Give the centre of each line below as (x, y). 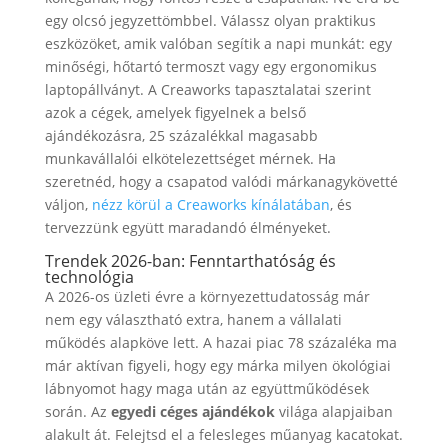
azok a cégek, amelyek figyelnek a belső (175, 112)
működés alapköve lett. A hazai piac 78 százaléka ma (220, 342)
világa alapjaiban (333, 411)
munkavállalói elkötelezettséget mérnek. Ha (190, 158)
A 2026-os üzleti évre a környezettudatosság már (207, 296)
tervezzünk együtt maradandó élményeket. (187, 227)
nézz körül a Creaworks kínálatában (210, 204)
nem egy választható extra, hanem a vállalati (193, 319)
